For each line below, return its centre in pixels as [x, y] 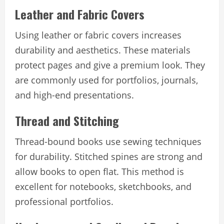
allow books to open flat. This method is [99, 171]
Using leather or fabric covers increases [98, 35]
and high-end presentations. [74, 95]
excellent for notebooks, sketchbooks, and [103, 186]
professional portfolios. [64, 201]
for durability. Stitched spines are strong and [109, 156]
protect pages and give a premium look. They [110, 65]
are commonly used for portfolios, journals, [106, 80]
